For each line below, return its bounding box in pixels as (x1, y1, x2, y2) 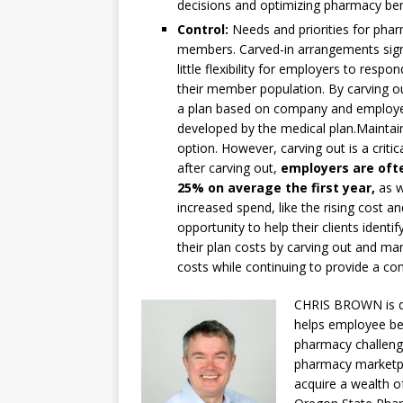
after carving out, (177, 159, 281, 176)
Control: (177, 21, 228, 38)
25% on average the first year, (177, 179, 375, 196)
